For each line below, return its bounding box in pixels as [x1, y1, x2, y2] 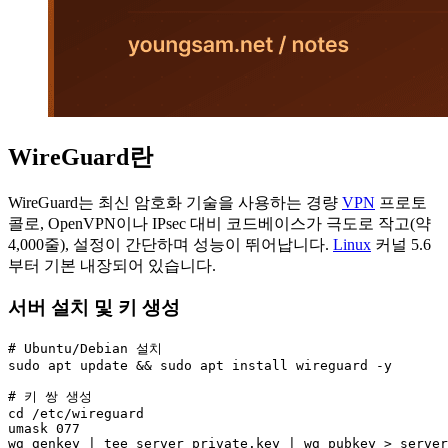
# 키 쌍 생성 [8, 389, 92, 405]
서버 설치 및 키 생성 [8, 297, 180, 319]
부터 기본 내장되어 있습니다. [8, 256, 216, 274]
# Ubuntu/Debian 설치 [8, 341, 162, 357]
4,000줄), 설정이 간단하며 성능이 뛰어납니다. [8, 235, 333, 253]
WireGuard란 [8, 143, 153, 170]
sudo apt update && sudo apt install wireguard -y [8, 358, 392, 374]
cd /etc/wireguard [8, 406, 144, 422]
